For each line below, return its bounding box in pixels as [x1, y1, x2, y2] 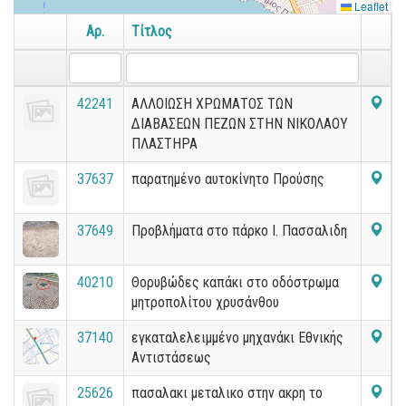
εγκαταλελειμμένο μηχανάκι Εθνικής [131, 329, 343, 346]
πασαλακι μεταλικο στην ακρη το [131, 384, 323, 401]
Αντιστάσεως [131, 349, 211, 366]
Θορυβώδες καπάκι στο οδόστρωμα [131, 274, 339, 291]
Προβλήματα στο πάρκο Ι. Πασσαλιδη [131, 222, 347, 239]
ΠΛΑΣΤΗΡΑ [131, 135, 198, 152]
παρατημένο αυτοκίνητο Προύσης [131, 170, 324, 188]
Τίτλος [131, 23, 172, 40]
